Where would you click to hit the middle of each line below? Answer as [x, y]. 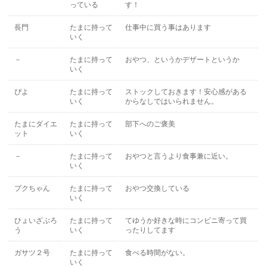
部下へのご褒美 [150, 124]
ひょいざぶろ [36, 221]
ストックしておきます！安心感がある [186, 92]
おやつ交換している [158, 188]
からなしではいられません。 [172, 101]
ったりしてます [150, 230]
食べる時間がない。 [158, 253]
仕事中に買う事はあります [168, 27]
